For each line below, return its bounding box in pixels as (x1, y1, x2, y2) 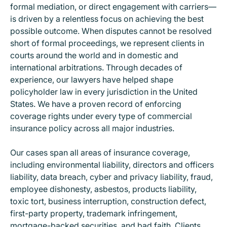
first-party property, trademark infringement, (10, 208, 177, 219)
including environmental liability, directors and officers (10, 160, 214, 170)
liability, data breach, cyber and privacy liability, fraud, (10, 172, 213, 182)
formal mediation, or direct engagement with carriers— (10, 2, 216, 12)
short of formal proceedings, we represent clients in (10, 38, 204, 49)
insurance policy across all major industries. (10, 123, 174, 134)
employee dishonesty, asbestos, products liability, (10, 184, 197, 195)
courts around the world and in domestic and (10, 50, 178, 61)
